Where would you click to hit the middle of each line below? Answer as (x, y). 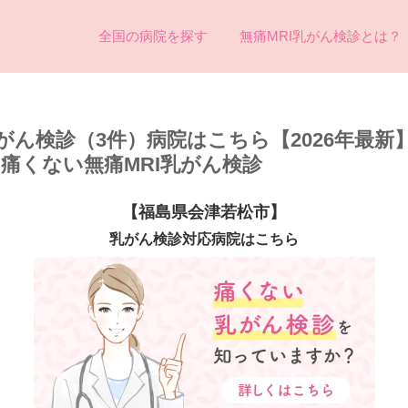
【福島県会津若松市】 (204, 212)
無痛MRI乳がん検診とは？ (321, 36)
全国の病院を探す (153, 36)
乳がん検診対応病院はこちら (204, 239)
